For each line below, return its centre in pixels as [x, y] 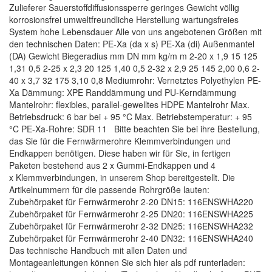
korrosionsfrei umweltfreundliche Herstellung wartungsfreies [124, 19]
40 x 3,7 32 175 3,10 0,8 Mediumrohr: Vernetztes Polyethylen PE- [135, 80]
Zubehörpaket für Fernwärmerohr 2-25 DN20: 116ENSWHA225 [131, 214]
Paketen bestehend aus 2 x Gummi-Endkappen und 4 [112, 165]
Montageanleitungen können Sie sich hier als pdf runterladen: [127, 262]
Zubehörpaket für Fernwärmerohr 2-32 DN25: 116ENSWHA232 [131, 226]
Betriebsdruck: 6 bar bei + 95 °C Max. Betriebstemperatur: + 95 [131, 117]
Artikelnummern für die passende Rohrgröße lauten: [109, 189]
